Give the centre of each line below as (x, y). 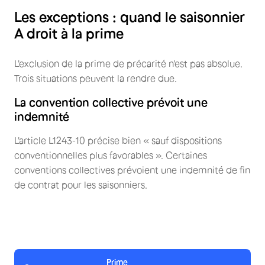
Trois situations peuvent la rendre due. (96, 78)
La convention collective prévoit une (111, 102)
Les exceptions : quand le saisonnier (129, 17)
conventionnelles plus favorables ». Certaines (111, 155)
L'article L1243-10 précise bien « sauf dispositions (118, 140)
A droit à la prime (69, 33)
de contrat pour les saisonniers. (81, 184)
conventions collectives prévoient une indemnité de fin (132, 169)
